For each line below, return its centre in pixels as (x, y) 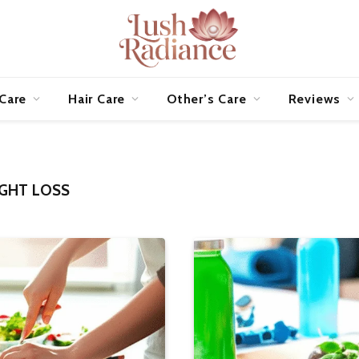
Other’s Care (207, 99)
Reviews (315, 99)
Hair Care (97, 99)
